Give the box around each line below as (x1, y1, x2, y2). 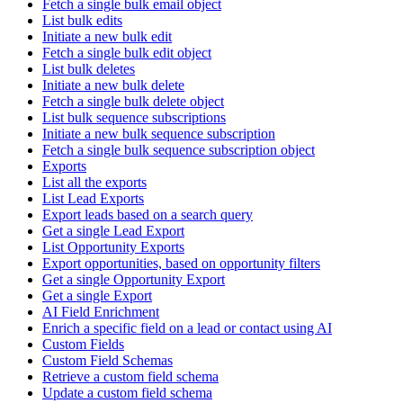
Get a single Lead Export (42, 223, 184, 239)
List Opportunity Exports (42, 239, 184, 255)
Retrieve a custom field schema (42, 369, 219, 385)
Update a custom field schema (42, 385, 212, 401)
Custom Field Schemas (42, 353, 173, 369)
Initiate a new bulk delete (42, 77, 184, 94)
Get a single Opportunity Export (42, 272, 225, 288)
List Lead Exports (42, 191, 144, 207)
